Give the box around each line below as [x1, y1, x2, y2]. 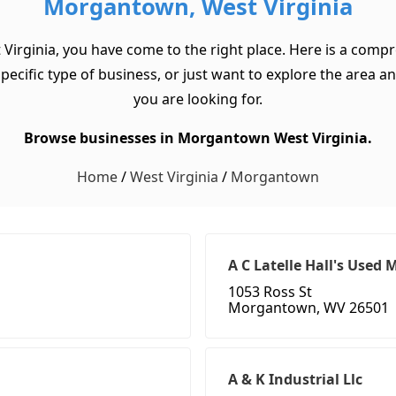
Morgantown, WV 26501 [228, 298, 389, 318]
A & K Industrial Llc [228, 369, 362, 390]
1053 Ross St [228, 282, 312, 302]
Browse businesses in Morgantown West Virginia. [24, 128, 372, 148]
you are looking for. [133, 89, 263, 110]
